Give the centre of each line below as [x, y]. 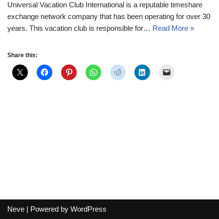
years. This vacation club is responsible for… [80, 28]
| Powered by [47, 209]
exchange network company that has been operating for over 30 [109, 16]
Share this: [22, 55]
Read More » [173, 28]
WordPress [88, 209]
